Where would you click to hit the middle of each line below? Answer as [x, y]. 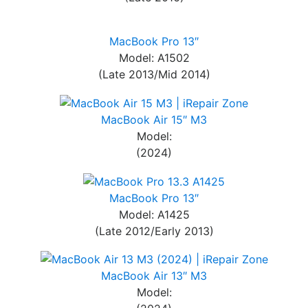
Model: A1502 [154, 58]
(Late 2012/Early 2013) [154, 231]
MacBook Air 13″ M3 [154, 276]
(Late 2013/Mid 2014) [154, 75]
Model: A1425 [154, 214]
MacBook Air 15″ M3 [154, 119]
